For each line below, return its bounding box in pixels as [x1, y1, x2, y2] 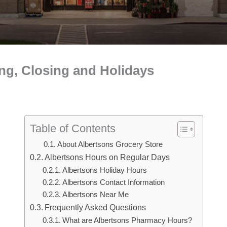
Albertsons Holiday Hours [62, 166, 147, 174]
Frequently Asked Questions [44, 203, 146, 212]
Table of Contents [29, 122, 116, 135]
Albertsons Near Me [62, 191, 129, 199]
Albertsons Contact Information [62, 178, 165, 186]
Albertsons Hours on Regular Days [44, 153, 170, 162]
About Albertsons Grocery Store [57, 140, 163, 148]
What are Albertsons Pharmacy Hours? [62, 216, 193, 224]
